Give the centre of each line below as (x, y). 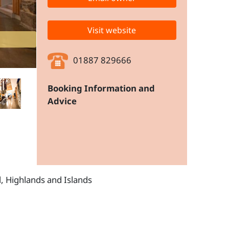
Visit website (112, 30)
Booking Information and (101, 88)
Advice (62, 101)
